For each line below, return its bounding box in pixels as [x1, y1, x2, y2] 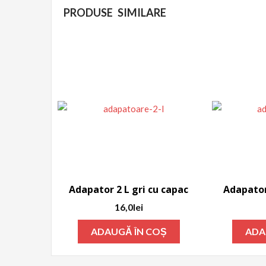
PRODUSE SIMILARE [64, 5, 166, 19]
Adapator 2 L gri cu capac [69, 182, 189, 196]
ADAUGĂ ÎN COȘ [90, 226, 167, 237]
